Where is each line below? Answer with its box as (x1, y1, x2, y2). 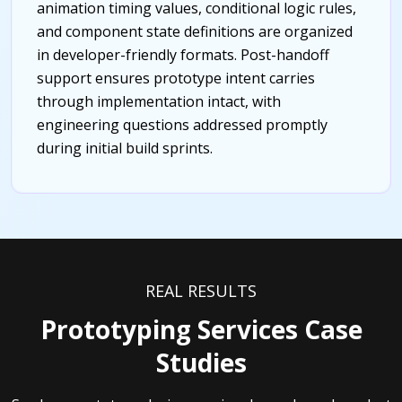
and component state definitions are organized (37, 21, 353, 41)
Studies (155, 345, 247, 380)
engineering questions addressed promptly (37, 114, 328, 135)
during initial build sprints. (37, 137, 213, 158)
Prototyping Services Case (39, 311, 363, 346)
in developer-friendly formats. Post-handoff (37, 44, 329, 65)
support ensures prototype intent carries (37, 67, 315, 88)
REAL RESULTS (145, 279, 257, 301)
